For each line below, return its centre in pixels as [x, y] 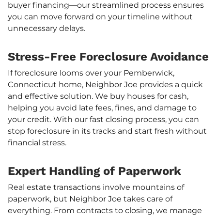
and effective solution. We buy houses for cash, [98, 96]
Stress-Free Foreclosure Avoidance [108, 56]
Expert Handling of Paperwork [94, 171]
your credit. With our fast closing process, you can [103, 119]
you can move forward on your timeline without [100, 16]
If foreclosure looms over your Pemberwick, [91, 73]
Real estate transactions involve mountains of [96, 187]
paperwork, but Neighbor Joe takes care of [90, 199]
